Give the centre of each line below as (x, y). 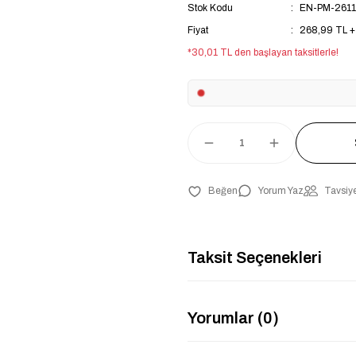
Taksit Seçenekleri (255, 257)
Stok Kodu (210, 8)
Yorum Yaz (281, 191)
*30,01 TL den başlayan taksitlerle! (263, 53)
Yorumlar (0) (233, 317)
